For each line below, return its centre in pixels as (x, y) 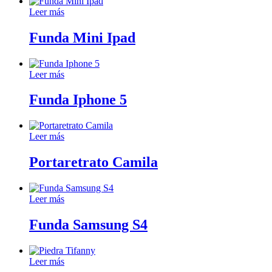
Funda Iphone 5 (78, 100)
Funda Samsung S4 (88, 225)
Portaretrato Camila (93, 162)
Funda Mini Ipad (82, 37)
